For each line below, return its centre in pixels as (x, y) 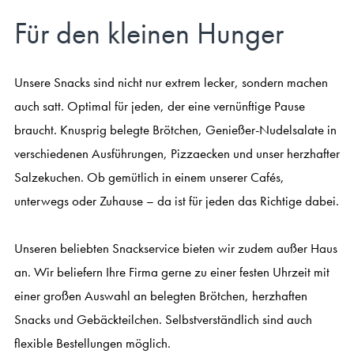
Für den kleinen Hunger (149, 34)
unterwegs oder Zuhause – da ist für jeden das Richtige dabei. (176, 201)
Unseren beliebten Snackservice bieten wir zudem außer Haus (175, 249)
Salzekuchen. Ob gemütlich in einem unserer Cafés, (149, 177)
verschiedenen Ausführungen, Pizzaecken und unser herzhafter (177, 154)
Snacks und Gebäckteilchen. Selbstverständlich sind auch (163, 320)
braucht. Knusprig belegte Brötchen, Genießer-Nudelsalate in (175, 130)
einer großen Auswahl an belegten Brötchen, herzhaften (160, 296)
